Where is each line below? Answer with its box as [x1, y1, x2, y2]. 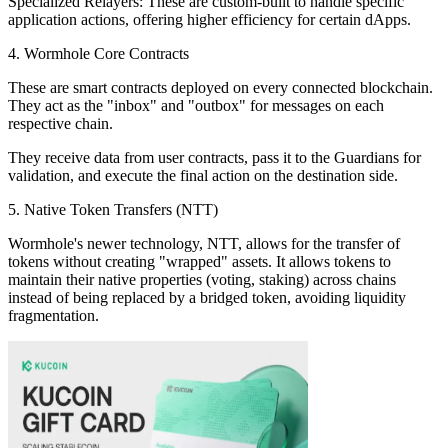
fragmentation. [8, 306, 103, 324]
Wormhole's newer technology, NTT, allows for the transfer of [8, 234, 400, 252]
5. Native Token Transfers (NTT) [8, 200, 218, 218]
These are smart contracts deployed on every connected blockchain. [8, 78, 433, 96]
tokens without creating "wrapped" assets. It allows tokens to [8, 252, 391, 270]
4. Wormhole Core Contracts [8, 44, 189, 62]
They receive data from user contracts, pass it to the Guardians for [8, 148, 421, 166]
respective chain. [8, 114, 117, 132]
